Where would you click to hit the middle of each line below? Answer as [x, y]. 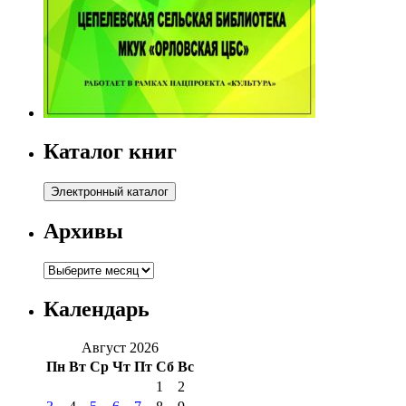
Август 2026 [120, 347]
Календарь [97, 309]
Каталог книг [110, 152]
